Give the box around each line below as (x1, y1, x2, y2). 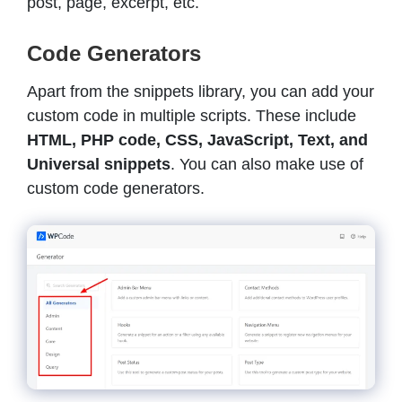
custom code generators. (27, 179, 209, 198)
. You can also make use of (170, 155, 363, 174)
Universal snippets (27, 155, 170, 174)
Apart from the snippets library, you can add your (27, 83, 374, 101)
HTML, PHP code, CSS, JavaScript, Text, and (27, 131, 368, 150)
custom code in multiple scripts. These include (27, 107, 356, 126)
